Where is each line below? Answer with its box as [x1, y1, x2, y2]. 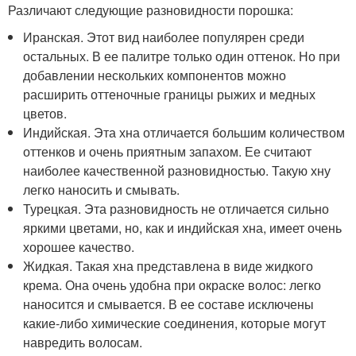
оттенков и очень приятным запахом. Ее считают [23, 141, 312, 161]
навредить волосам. [23, 332, 143, 351]
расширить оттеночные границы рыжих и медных [23, 84, 316, 103]
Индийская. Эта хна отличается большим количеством [23, 122, 346, 141]
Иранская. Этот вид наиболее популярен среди [23, 27, 305, 46]
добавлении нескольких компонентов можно [23, 65, 287, 84]
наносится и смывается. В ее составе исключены [23, 294, 315, 313]
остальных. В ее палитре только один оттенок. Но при [23, 46, 341, 65]
